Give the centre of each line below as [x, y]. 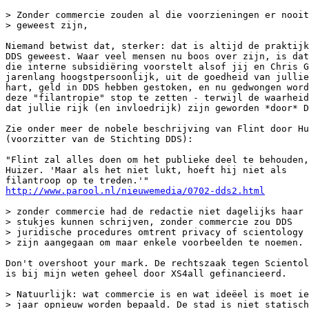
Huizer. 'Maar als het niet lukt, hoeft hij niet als [146, 170]
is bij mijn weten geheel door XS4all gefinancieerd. [146, 273]
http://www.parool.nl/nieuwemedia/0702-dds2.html [135, 191]
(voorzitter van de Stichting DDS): [99, 139]
